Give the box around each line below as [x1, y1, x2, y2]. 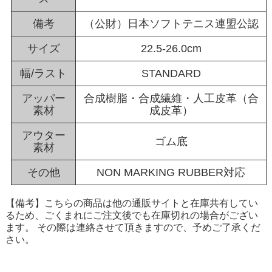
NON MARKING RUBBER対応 [97, 166, 246, 179]
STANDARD [141, 67, 201, 80]
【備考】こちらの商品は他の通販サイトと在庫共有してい [5, 198, 258, 209]
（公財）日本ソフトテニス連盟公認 [83, 18, 259, 30]
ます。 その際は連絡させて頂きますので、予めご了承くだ [5, 222, 260, 233]
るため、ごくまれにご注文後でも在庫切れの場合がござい [5, 210, 258, 221]
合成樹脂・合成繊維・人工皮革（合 [83, 92, 259, 105]
